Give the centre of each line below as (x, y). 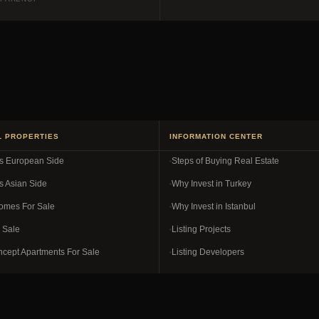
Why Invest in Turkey (211, 184)
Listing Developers (208, 252)
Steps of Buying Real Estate (225, 161)
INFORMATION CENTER (216, 136)
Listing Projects (201, 229)
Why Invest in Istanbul (214, 206)
